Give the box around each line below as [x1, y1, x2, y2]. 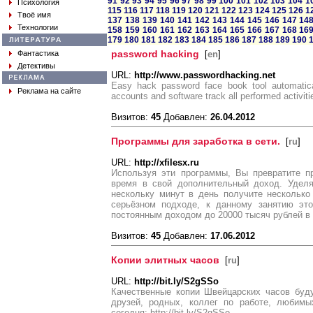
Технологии [17, 23, 58, 31]
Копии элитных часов [111, 254, 219, 265]
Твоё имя [17, 10, 51, 19]
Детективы [17, 61, 55, 70]
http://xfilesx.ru [134, 157, 199, 168]
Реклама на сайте [17, 87, 81, 95]
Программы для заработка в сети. [111, 136, 280, 147]
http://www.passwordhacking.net [134, 70, 275, 80]
